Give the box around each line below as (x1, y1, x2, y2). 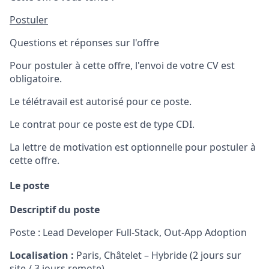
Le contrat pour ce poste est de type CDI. (10, 118, 195, 131)
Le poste (10, 178, 49, 192)
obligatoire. (10, 72, 62, 85)
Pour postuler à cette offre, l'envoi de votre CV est (10, 59, 235, 72)
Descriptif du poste (10, 203, 100, 217)
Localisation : (10, 249, 74, 262)
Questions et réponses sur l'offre (10, 36, 159, 49)
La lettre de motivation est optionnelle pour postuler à (10, 141, 256, 154)
